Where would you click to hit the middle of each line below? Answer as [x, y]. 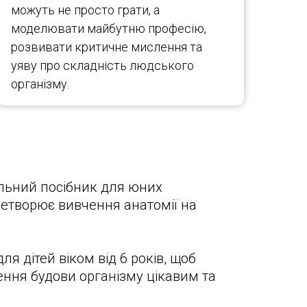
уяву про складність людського [102, 65]
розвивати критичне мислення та [107, 47]
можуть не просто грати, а [85, 10]
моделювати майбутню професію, [109, 28]
